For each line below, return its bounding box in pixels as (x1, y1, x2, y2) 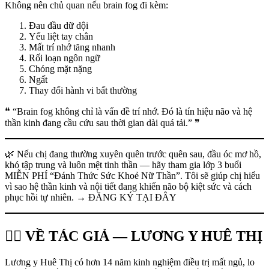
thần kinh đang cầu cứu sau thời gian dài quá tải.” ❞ (5, 117, 200, 128)
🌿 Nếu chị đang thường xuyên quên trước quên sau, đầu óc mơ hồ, (5, 148, 261, 159)
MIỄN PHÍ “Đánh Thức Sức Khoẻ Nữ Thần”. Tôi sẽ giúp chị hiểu (5, 170, 260, 181)
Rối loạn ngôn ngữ (29, 52, 100, 63)
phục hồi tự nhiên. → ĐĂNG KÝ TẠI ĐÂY (5, 192, 177, 202)
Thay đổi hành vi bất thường (29, 85, 137, 95)
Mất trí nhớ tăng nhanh (29, 41, 115, 52)
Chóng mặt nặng (29, 63, 92, 74)
